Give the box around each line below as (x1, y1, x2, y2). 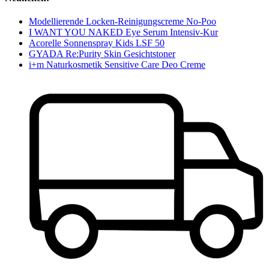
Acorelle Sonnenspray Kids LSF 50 (29, 38, 165, 49)
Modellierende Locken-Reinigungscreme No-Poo (29, 16, 216, 27)
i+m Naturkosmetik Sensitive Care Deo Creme (29, 59, 205, 70)
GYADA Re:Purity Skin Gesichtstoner (29, 49, 175, 59)
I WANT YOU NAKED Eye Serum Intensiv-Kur (29, 27, 218, 38)
